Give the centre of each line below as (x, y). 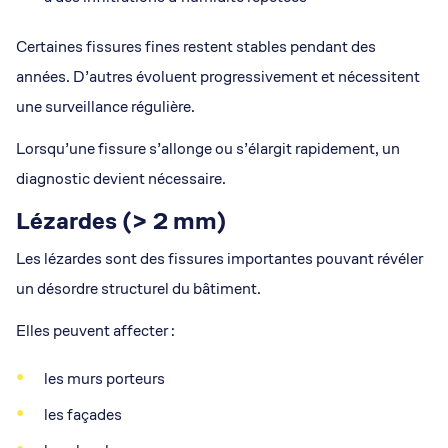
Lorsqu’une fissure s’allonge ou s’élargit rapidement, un (208, 148)
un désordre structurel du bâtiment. (138, 288)
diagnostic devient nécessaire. (121, 178)
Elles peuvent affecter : (95, 330)
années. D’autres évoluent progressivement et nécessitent (218, 76)
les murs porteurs (104, 378)
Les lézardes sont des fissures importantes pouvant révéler (219, 258)
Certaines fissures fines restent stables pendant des (196, 46)
